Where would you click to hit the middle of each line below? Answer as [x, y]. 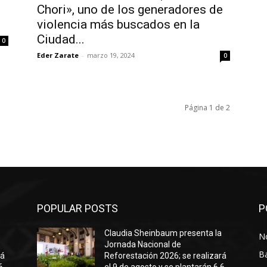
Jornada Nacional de [143, 244]
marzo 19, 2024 [111, 55]
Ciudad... [61, 39]
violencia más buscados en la [118, 24]
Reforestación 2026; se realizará [166, 256]
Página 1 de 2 [207, 108]
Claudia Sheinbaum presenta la [163, 233]
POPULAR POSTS [77, 208]
